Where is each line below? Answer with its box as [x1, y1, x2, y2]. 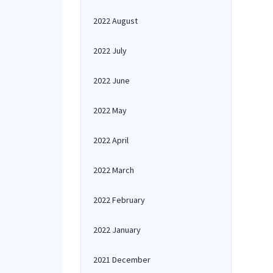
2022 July [93, 45, 127, 56]
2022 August [93, 15, 138, 26]
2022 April [93, 135, 129, 146]
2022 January [93, 224, 141, 235]
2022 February [93, 194, 145, 205]
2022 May [93, 105, 127, 116]
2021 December [93, 254, 151, 265]
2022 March [93, 165, 134, 175]
